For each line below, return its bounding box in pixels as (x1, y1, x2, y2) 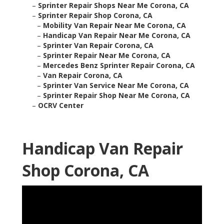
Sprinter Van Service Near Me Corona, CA (43, 80, 189, 90)
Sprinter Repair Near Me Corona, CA (43, 50, 170, 60)
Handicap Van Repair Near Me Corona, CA (43, 30, 190, 40)
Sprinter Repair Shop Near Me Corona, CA (43, 90, 190, 100)
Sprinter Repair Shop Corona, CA (38, 10, 152, 20)
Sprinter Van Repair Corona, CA (43, 40, 153, 50)
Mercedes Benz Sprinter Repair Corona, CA (43, 60, 195, 70)
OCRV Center (38, 100, 83, 110)
